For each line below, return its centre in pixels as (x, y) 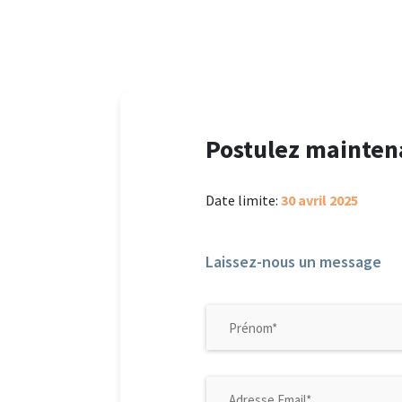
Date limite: (244, 201)
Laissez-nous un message (294, 262)
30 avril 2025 (320, 201)
